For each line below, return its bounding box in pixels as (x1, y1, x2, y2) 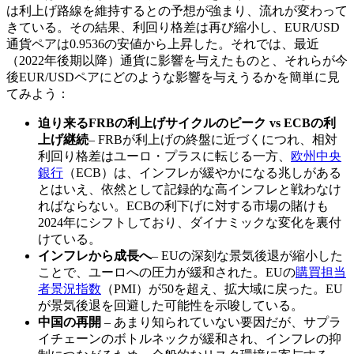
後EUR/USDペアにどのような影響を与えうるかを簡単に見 (6, 70, 340, 84)
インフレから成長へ (38, 248, 152, 262)
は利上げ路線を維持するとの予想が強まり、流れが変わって (6, 3, 348, 17)
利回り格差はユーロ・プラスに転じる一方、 (38, 149, 291, 163)
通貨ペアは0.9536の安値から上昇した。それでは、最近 (6, 36, 319, 51)
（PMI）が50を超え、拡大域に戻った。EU (101, 281, 343, 296)
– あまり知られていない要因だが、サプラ (104, 314, 341, 329)
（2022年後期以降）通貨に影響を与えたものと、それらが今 (6, 53, 348, 67)
